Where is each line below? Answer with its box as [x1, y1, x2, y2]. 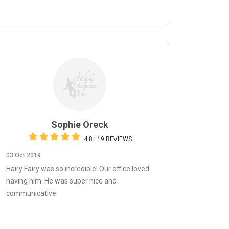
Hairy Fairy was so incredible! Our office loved [6, 165, 149, 173]
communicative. [6, 189, 58, 197]
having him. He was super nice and [6, 177, 117, 185]
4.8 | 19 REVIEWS [84, 135, 132, 143]
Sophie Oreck [51, 119, 108, 130]
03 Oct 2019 [6, 152, 41, 159]
